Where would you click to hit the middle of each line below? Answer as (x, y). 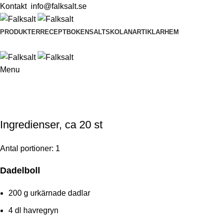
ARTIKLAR (148, 32)
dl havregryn (36, 210)
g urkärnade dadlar (56, 193)
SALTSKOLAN (111, 32)
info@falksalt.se (58, 6)
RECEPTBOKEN (65, 32)
